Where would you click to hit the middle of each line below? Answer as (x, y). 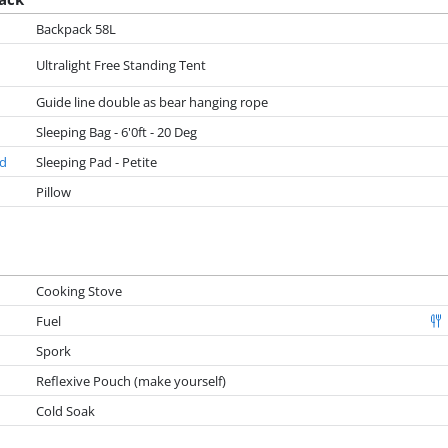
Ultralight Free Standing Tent (121, 65)
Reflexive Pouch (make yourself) (131, 380)
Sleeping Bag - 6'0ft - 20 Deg (117, 131)
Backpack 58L (76, 28)
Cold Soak (66, 410)
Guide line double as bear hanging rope (152, 101)
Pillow (54, 191)
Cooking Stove (79, 290)
